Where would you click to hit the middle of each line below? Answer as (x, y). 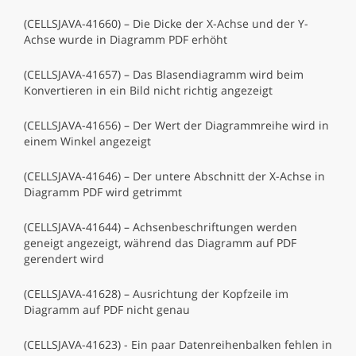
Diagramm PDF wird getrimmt (103, 192)
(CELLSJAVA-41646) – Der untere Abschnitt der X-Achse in (174, 176)
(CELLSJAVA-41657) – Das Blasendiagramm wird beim (164, 74)
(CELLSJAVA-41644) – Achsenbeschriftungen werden (161, 227)
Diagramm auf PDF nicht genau (107, 310)
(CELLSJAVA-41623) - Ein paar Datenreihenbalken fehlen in (178, 344)
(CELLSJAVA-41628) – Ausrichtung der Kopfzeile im (156, 294)
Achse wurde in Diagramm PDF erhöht (126, 39)
